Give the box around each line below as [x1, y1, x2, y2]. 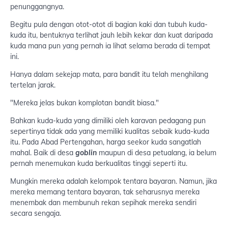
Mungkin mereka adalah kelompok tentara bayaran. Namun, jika [10, 177, 217, 186]
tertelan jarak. [10, 80, 55, 90]
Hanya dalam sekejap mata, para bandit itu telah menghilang [10, 70, 208, 79]
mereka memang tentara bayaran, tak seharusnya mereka [10, 187, 199, 197]
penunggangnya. [10, 2, 64, 12]
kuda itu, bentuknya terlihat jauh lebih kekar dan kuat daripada [10, 31, 213, 40]
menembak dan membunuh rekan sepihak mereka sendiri [10, 198, 196, 208]
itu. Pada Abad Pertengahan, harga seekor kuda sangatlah [10, 137, 201, 147]
